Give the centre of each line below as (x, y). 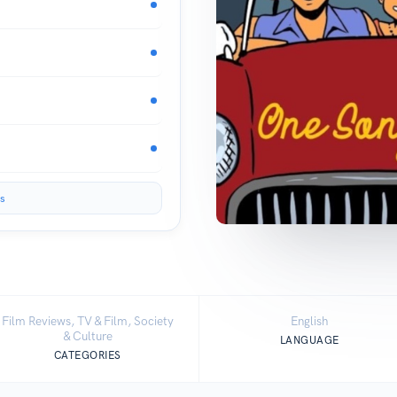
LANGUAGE (309, 340)
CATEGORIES (87, 355)
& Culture (87, 336)
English (310, 321)
